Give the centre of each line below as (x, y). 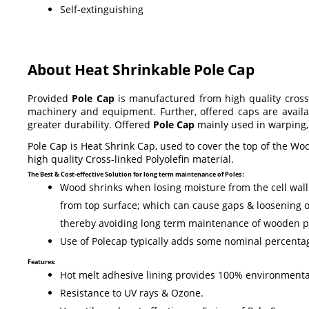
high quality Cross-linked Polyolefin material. (131, 159)
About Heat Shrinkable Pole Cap (141, 70)
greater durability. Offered (89, 125)
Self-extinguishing (102, 10)
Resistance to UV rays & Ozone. (132, 293)
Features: (42, 262)
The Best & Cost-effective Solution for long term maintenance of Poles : (136, 175)
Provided (50, 99)
